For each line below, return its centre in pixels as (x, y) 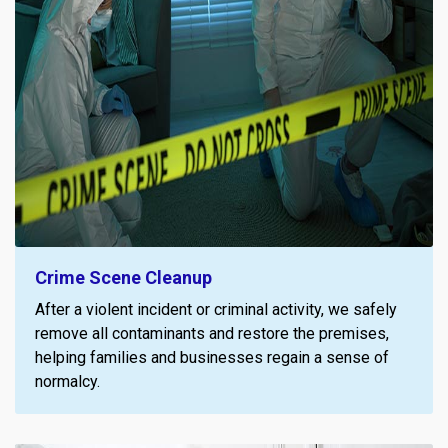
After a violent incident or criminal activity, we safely (216, 309)
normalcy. (67, 381)
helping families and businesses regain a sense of (212, 357)
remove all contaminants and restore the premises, (212, 333)
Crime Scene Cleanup (123, 277)
